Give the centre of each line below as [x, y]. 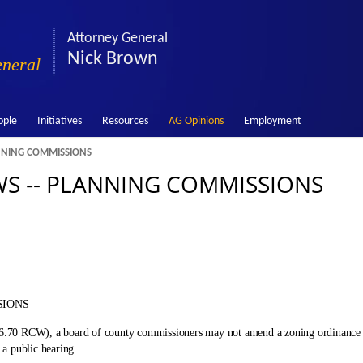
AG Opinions [196, 121]
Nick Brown [113, 59]
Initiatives [59, 121]
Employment [272, 121]
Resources [125, 121]
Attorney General [117, 38]
